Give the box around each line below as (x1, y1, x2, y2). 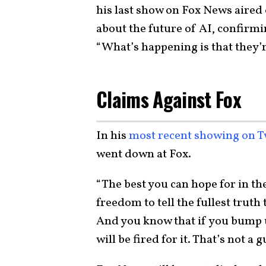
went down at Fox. (96, 145, 191, 163)
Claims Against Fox (96, 84, 242, 114)
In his (96, 127, 129, 144)
